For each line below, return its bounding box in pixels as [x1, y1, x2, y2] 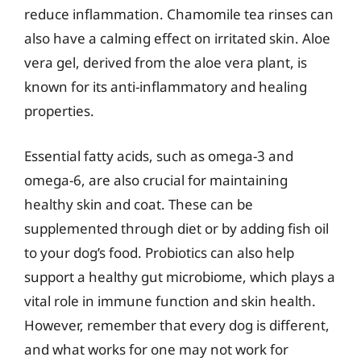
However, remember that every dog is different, [24, 315, 330, 334]
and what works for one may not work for [24, 339, 288, 359]
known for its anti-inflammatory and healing [24, 77, 307, 96]
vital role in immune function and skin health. [24, 291, 316, 310]
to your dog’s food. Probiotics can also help [24, 243, 294, 262]
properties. [24, 102, 94, 120]
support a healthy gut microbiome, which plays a [24, 267, 335, 286]
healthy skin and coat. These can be [24, 194, 253, 214]
